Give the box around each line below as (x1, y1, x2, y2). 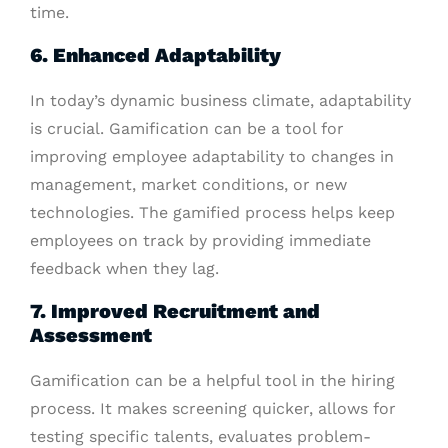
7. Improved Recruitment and (30, 299, 320, 324)
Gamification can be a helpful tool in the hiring (30, 371, 395, 391)
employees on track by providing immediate (30, 231, 371, 251)
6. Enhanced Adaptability (30, 43, 281, 68)
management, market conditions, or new (30, 175, 347, 195)
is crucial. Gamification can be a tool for (30, 119, 344, 139)
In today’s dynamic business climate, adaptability (30, 91, 411, 111)
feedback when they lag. (30, 259, 219, 279)
